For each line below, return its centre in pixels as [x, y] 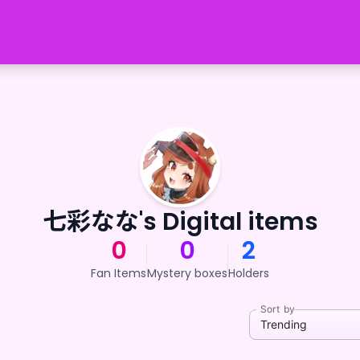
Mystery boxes [187, 273]
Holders [249, 273]
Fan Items [119, 273]
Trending [284, 324]
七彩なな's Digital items [180, 222]
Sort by [278, 309]
